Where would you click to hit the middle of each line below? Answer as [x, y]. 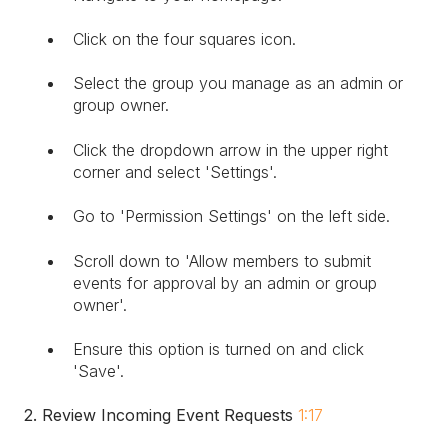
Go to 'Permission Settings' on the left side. [231, 216]
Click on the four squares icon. [184, 39]
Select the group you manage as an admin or [238, 83]
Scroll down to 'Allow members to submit [222, 260]
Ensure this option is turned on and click [218, 348]
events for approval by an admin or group [225, 282]
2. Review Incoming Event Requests [158, 415]
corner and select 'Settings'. [175, 171]
